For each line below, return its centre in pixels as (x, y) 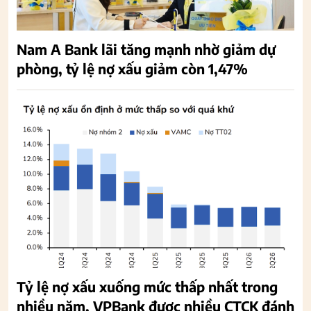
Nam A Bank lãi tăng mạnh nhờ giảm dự (146, 49)
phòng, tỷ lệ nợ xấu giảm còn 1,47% (132, 68)
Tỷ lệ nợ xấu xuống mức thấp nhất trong (147, 286)
